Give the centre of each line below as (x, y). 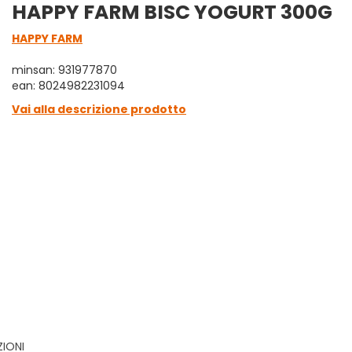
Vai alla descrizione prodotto (99, 109)
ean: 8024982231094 (68, 86)
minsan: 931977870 (64, 70)
